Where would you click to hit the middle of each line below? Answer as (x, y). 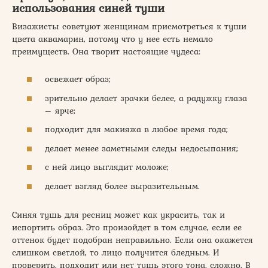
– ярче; (60, 110)
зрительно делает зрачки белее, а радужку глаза (146, 98)
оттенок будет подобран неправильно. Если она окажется (133, 240)
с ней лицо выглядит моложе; (107, 167)
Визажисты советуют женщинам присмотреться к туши (129, 26)
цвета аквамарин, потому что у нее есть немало (112, 39)
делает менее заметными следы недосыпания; (141, 148)
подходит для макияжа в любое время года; (136, 130)
